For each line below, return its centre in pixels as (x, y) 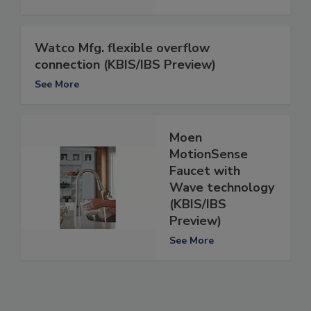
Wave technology (222, 188)
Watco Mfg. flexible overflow (122, 48)
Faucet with (205, 171)
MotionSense (209, 154)
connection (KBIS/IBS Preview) (125, 65)
